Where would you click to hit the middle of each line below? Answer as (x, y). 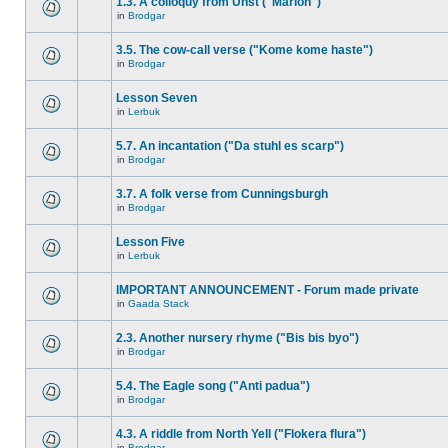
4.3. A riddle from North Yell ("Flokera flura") (241, 434)
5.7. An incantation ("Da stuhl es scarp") (230, 146)
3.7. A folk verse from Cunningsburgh (222, 194)
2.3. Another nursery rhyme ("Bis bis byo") (237, 338)
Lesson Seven (156, 98)
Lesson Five (150, 242)
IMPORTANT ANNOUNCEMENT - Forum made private (267, 290)
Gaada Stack (158, 303)
